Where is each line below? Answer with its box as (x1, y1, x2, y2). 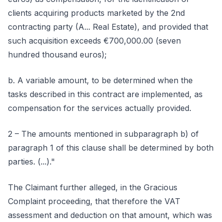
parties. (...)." (8, 157, 55, 166)
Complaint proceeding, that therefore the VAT (8, 196, 180, 206)
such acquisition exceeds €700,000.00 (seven (8, 36, 181, 46)
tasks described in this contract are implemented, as (8, 89, 203, 99)
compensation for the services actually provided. (8, 103, 191, 113)
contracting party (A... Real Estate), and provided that (8, 22, 208, 32)
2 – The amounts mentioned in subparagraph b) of (8, 129, 199, 139)
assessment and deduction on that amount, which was (8, 210, 212, 220)
